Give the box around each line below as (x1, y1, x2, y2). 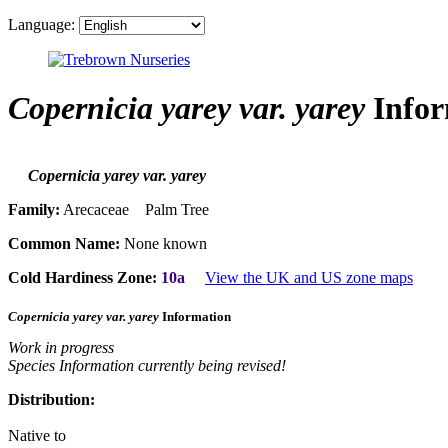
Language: (8, 16, 75, 33)
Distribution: (8, 390, 95, 408)
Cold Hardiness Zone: (8, 269, 157, 287)
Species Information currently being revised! (8, 356, 286, 374)
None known (120, 235, 207, 253)
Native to (8, 426, 66, 444)
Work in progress (8, 338, 114, 356)
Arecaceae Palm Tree (60, 201, 209, 219)
